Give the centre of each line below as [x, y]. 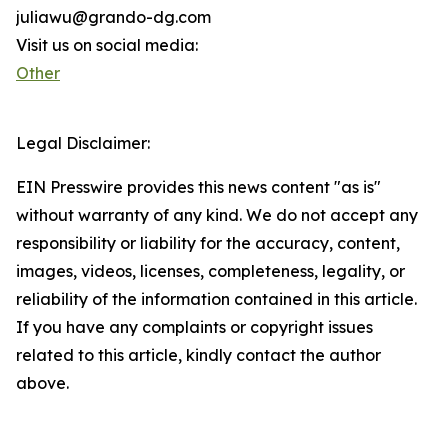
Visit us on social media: [107, 45]
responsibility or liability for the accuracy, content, [208, 243]
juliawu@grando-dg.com [113, 17]
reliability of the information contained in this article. [216, 299]
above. [42, 383]
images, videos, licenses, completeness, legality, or [210, 271]
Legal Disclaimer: [83, 143]
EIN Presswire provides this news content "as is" [198, 187]
